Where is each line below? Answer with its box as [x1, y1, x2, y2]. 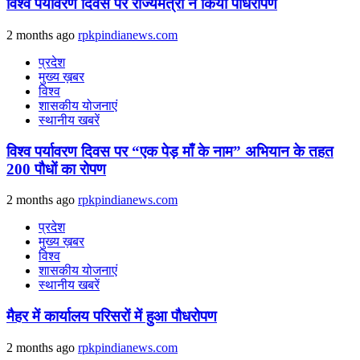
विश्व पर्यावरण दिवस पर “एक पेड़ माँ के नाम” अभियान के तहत [6, 142, 333, 160]
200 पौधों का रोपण [6, 160, 106, 178]
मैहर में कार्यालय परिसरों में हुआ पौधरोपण [6, 307, 217, 325]
